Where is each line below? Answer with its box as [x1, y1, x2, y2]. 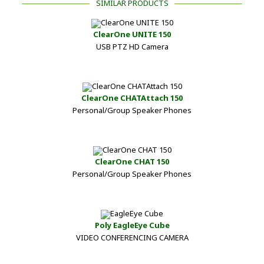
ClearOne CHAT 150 [95, 156, 169, 167]
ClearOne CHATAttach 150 [81, 92, 183, 103]
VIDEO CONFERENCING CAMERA [75, 232, 189, 243]
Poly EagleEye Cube [94, 219, 170, 230]
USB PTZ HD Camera [95, 41, 169, 52]
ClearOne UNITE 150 [93, 28, 171, 39]
